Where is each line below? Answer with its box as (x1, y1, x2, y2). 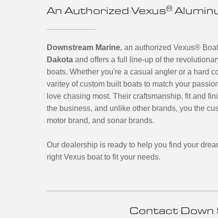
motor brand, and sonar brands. (47, 116, 154, 125)
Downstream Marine (47, 43, 120, 52)
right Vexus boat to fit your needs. (47, 153, 161, 161)
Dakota (47, 55, 73, 64)
